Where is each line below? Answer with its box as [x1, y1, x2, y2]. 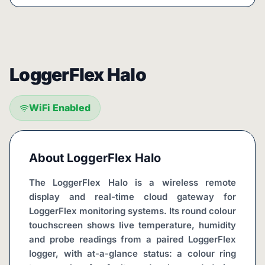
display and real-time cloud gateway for [29, 191, 236, 202]
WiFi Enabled [29, 102, 91, 114]
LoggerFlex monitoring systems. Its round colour [29, 205, 236, 216]
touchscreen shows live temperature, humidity [29, 219, 236, 231]
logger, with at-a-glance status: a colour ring [29, 248, 236, 259]
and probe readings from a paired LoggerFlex [29, 234, 236, 245]
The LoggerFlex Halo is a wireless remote [29, 177, 236, 188]
